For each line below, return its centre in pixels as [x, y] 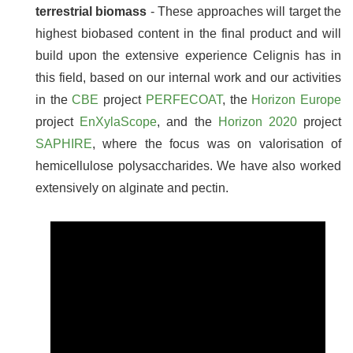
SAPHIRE [64, 143]
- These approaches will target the [246, 11]
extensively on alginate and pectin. [132, 188]
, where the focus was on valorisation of [217, 143]
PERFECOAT [184, 99]
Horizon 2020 [257, 121]
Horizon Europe [297, 99]
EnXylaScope [119, 121]
